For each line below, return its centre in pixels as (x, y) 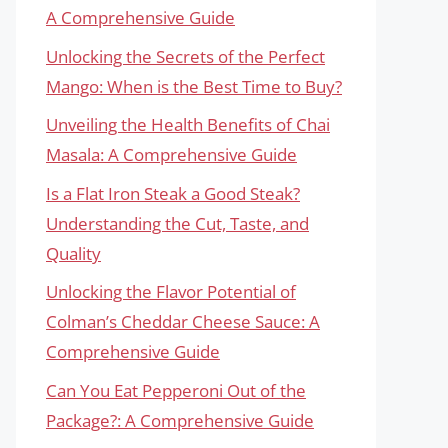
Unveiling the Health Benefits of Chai (188, 124)
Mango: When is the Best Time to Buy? (194, 86)
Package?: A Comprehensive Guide (180, 420)
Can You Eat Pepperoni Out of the (176, 390)
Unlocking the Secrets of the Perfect (185, 56)
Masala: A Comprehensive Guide (171, 154)
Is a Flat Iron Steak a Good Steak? (173, 193)
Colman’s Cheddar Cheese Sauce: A (183, 321)
